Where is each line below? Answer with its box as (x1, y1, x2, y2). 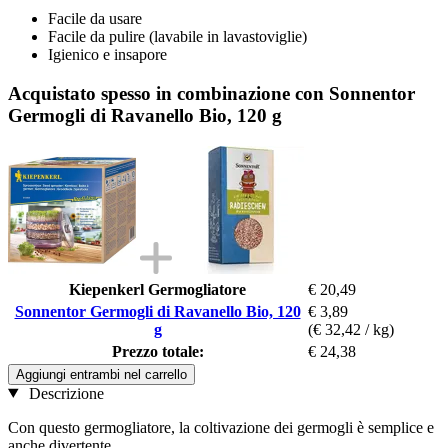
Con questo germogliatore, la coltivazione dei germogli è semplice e (8, 418, 434, 436)
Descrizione (24, 384, 104, 402)
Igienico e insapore (48, 46, 167, 64)
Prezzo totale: (111, 342, 204, 360)
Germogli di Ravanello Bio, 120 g (8, 104, 282, 126)
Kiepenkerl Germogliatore (69, 280, 246, 298)
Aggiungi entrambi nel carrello (16, 366, 187, 382)
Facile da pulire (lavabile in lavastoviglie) (48, 28, 307, 46)
